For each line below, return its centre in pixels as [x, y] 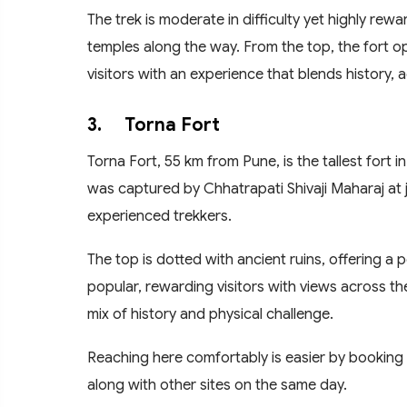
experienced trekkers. [159, 215]
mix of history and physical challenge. [210, 313]
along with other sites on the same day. [217, 384]
